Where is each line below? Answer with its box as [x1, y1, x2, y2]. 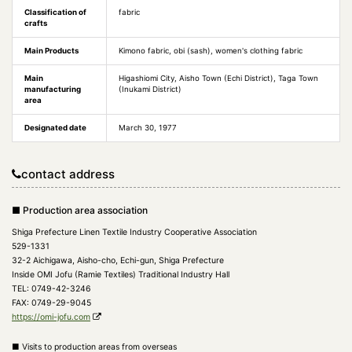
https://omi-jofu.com [12, 312, 90, 322]
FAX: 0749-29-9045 [12, 298, 91, 308]
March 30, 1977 [119, 123, 177, 132]
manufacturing [24, 85, 81, 93]
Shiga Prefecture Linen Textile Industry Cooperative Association [12, 227, 257, 237]
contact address [21, 167, 115, 181]
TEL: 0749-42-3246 [12, 284, 91, 294]
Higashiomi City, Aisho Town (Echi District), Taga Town [119, 74, 318, 82]
